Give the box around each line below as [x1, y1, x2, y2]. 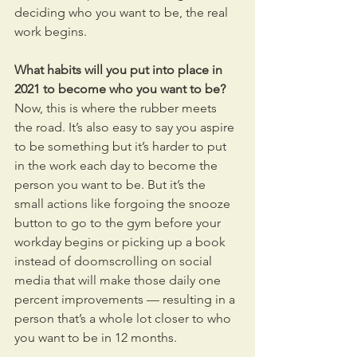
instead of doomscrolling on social [14, 253, 215, 269]
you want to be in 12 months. [14, 330, 177, 345]
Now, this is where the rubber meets [14, 100, 220, 116]
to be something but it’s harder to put [14, 139, 229, 154]
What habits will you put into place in [14, 62, 226, 77]
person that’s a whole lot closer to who [14, 311, 234, 326]
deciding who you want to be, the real [14, 5, 231, 20]
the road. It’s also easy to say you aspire [14, 120, 237, 135]
